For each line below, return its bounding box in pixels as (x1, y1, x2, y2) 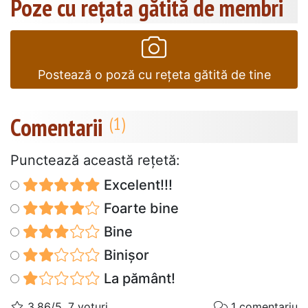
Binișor (100, 246, 149, 263)
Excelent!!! (100, 176, 173, 193)
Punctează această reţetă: (10, 151, 180, 168)
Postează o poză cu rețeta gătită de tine (37, 67, 271, 82)
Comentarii (10, 111, 102, 143)
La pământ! (100, 269, 175, 287)
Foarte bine (100, 199, 179, 217)
